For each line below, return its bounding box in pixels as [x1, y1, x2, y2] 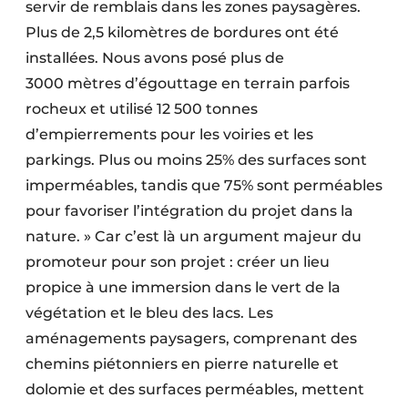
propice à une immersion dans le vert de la [25, 279, 341, 297]
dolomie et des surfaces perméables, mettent [25, 381, 364, 399]
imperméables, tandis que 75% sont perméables [25, 177, 382, 195]
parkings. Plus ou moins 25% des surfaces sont [25, 151, 367, 169]
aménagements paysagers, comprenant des [25, 330, 357, 348]
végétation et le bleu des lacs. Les [25, 304, 273, 322]
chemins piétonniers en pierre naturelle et [25, 355, 339, 373]
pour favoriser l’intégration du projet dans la [25, 202, 353, 220]
